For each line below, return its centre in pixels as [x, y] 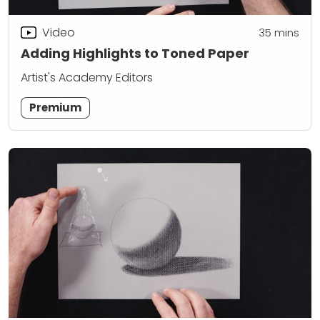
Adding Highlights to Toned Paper [135, 54]
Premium [56, 107]
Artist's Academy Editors [87, 77]
